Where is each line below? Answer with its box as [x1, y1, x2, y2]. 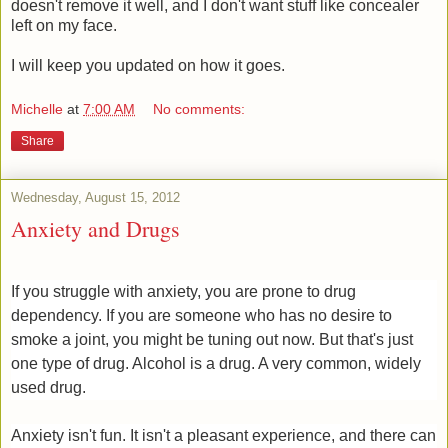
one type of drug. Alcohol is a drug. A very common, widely [11, 354, 421, 372]
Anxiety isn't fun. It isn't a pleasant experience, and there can [11, 426, 436, 444]
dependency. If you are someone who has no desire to [11, 306, 392, 324]
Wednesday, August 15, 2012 [11, 189, 180, 205]
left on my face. [11, 17, 117, 35]
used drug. [11, 378, 90, 396]
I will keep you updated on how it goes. [11, 57, 285, 75]
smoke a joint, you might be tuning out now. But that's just [11, 330, 413, 348]
